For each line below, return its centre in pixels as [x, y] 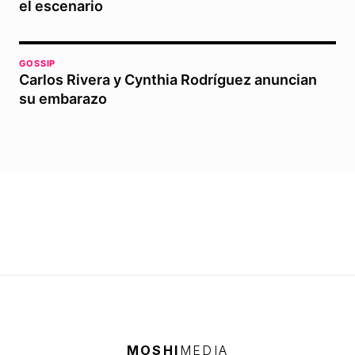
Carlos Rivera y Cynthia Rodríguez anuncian [168, 80]
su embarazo [63, 99]
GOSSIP [38, 63]
